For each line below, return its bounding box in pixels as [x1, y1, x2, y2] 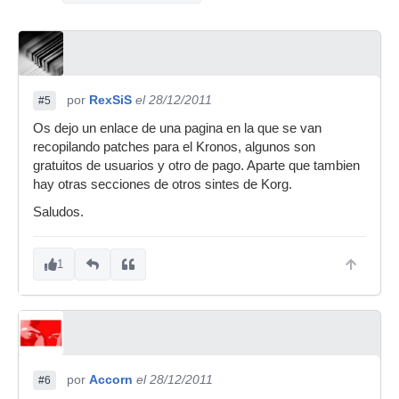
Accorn [89, 372, 133, 387]
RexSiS [89, 93, 132, 107]
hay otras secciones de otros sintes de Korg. [33, 177, 292, 191]
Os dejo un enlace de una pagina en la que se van [33, 121, 322, 135]
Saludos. [33, 205, 84, 219]
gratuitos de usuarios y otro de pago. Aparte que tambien [33, 159, 360, 173]
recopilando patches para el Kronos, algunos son [33, 140, 315, 154]
